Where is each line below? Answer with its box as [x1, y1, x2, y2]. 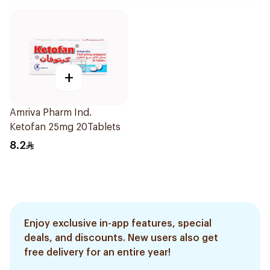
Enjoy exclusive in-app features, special [24, 219, 212, 228]
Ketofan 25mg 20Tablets [10, 122, 121, 132]
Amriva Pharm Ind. [10, 108, 92, 118]
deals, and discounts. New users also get [24, 233, 218, 243]
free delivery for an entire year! [24, 248, 171, 257]
